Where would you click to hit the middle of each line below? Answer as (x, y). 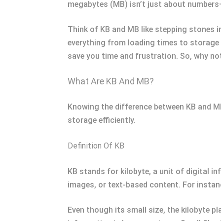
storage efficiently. (102, 120)
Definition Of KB (96, 146)
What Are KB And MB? (111, 81)
